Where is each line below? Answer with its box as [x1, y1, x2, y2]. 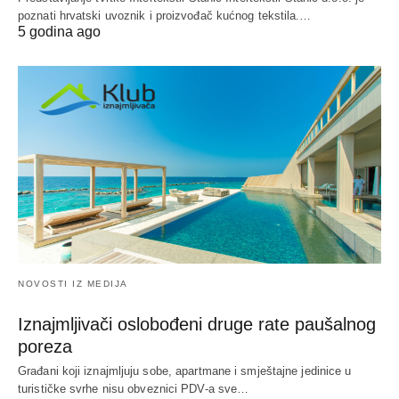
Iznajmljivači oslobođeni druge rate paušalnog [18, 314, 376, 335]
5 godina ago [18, 24, 101, 40]
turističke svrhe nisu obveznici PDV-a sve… [18, 382, 249, 396]
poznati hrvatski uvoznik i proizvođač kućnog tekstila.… [18, 9, 312, 23]
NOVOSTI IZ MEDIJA [18, 279, 128, 289]
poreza [18, 337, 72, 357]
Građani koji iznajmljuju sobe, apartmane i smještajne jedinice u [18, 364, 352, 379]
